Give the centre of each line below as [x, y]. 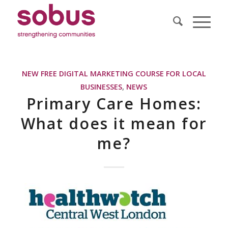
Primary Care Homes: [114, 104]
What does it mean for [114, 123]
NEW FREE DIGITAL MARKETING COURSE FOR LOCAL [114, 74]
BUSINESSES [102, 87]
